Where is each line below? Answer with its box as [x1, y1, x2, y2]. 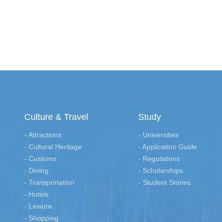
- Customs [24, 155, 56, 163]
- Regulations [138, 155, 180, 163]
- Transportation [24, 178, 74, 187]
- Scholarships [138, 166, 183, 175]
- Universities [138, 131, 179, 139]
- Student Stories [138, 178, 191, 187]
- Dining [24, 166, 49, 175]
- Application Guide [138, 143, 197, 151]
